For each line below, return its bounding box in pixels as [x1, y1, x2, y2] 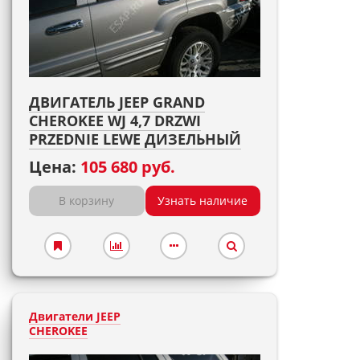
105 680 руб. [80, 156, 175, 178]
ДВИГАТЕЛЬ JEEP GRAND [29, 92, 205, 112]
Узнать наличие [157, 193, 248, 208]
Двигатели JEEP [29, 309, 121, 324]
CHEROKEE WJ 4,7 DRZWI [29, 111, 201, 130]
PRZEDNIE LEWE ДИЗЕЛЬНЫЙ [29, 129, 241, 149]
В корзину [59, 193, 115, 208]
